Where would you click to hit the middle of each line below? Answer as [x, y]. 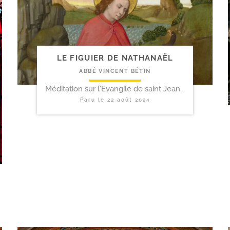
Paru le [93, 100]
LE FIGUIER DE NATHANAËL [115, 58]
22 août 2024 [129, 100]
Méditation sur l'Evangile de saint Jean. [113, 89]
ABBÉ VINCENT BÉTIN [115, 71]
